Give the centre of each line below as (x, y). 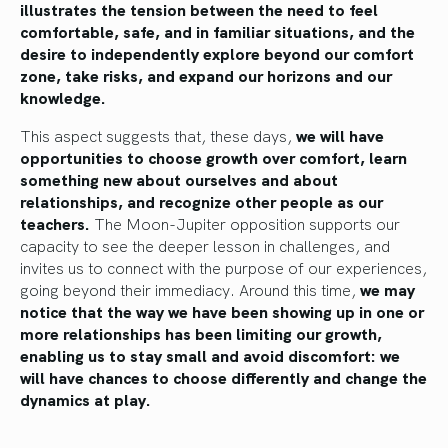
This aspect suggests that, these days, (158, 134)
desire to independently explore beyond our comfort (217, 52)
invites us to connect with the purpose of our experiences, (223, 266)
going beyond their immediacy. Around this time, (190, 288)
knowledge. (65, 96)
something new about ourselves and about (179, 178)
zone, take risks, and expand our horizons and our (206, 74)
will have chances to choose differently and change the (223, 376)
